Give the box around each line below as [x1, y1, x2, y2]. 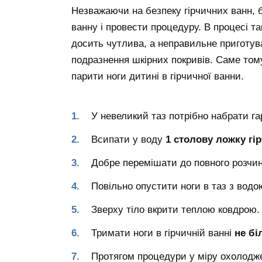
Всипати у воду [91, 134, 166, 146]
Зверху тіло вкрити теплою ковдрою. [91, 204, 260, 216]
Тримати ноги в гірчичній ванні [91, 227, 235, 239]
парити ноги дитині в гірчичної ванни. [71, 70, 244, 82]
